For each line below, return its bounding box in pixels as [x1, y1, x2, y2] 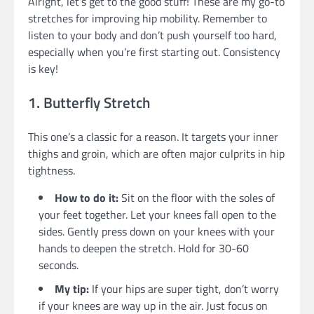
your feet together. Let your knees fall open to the [39, 206, 276, 224]
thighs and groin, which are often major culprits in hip [28, 145, 285, 163]
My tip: [55, 280, 89, 298]
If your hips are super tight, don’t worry [89, 280, 279, 298]
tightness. [28, 162, 75, 179]
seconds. [39, 257, 78, 274]
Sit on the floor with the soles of [118, 189, 275, 207]
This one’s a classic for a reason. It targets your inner [28, 128, 278, 146]
